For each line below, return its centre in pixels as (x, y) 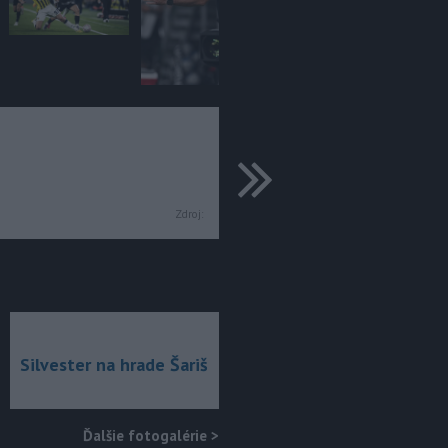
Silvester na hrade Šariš (113, 364)
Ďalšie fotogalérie (145, 435)
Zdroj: (189, 213)
